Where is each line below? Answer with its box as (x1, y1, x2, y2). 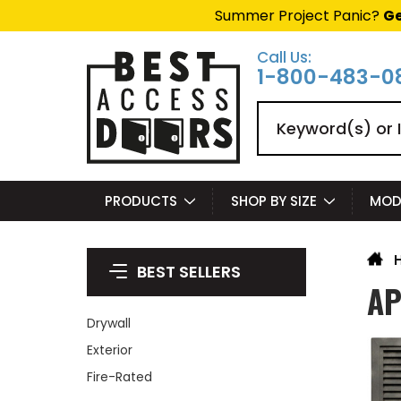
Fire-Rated (87, 368, 152, 386)
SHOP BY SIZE (230, 192, 317, 210)
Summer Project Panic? (215, 5, 383, 26)
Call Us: (257, 47, 311, 68)
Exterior (87, 341, 132, 359)
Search (257, 100, 307, 121)
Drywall (87, 314, 131, 332)
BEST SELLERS (137, 260, 241, 283)
